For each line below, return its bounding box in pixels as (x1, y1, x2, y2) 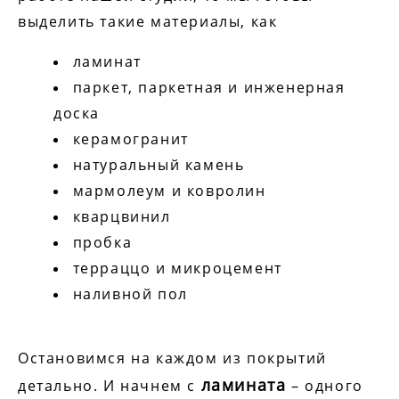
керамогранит (72, 128, 189, 149)
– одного (286, 376, 363, 396)
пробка (72, 232, 133, 252)
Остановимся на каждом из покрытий (18, 348, 327, 369)
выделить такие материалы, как (18, 12, 278, 31)
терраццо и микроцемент (72, 257, 282, 278)
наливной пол (72, 283, 188, 304)
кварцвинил (72, 206, 176, 226)
